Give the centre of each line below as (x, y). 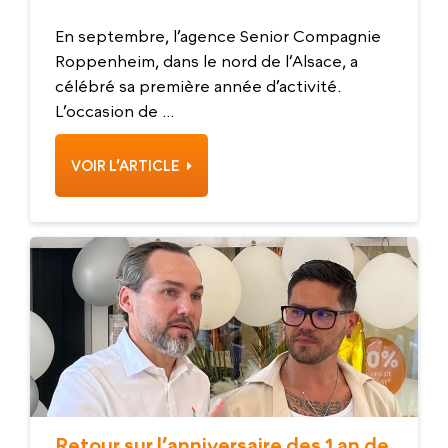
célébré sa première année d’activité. (198, 85)
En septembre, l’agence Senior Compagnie (218, 35)
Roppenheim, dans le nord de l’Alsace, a (206, 60)
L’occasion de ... (114, 110)
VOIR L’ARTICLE (126, 165)
